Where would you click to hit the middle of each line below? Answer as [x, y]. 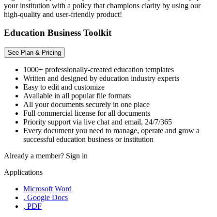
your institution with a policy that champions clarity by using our [102, 5]
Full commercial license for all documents [87, 113]
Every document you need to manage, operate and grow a [111, 131]
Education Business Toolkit [58, 33]
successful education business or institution [88, 139]
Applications [23, 172]
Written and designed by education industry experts [101, 78]
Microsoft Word [47, 189]
